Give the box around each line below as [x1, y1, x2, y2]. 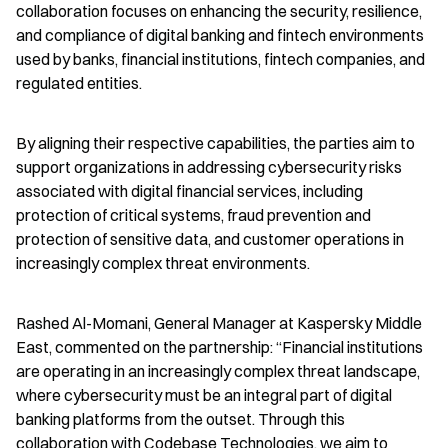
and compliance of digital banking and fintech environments [16, 25, 424, 45]
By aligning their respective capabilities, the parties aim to [16, 133, 415, 153]
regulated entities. [16, 73, 142, 93]
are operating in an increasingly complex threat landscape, [16, 361, 420, 381]
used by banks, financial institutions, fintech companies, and [16, 49, 425, 69]
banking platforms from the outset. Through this [16, 409, 345, 429]
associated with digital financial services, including [16, 181, 363, 201]
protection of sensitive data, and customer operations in [16, 229, 404, 249]
